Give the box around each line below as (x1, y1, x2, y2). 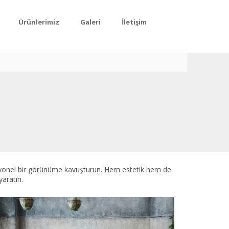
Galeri (80, 17, 101, 27)
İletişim (121, 17, 147, 27)
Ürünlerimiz (18, 17, 59, 27)
